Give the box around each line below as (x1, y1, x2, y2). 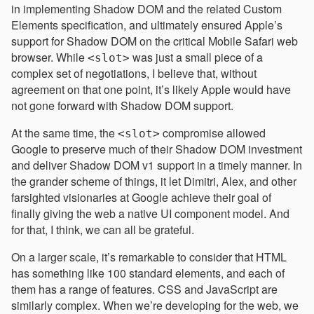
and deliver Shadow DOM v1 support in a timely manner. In (11, 157, 302, 174)
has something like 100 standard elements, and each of (11, 265, 285, 282)
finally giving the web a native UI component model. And (11, 205, 289, 222)
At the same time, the (11, 125, 118, 142)
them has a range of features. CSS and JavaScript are (11, 281, 278, 298)
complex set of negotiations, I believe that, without (11, 65, 257, 82)
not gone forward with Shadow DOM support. (11, 97, 233, 114)
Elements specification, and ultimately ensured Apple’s (11, 17, 282, 34)
